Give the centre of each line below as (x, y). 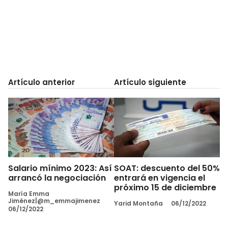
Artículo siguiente (150, 82)
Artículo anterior (41, 82)
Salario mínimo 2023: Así (60, 168)
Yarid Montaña (138, 203)
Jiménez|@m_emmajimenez (54, 201)
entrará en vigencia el (160, 178)
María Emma (29, 193)
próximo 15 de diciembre (165, 187)
